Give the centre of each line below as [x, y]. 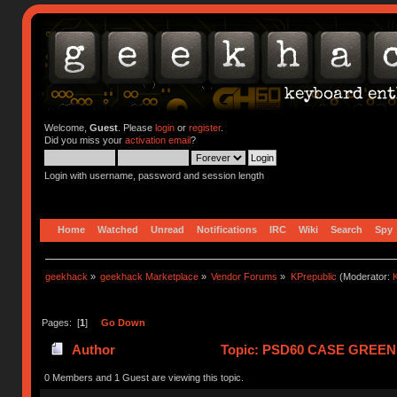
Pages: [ [60, 322]
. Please [136, 128]
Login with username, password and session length [154, 175]
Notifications [227, 229]
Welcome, [66, 128]
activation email [157, 140]
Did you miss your [84, 140]
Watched [118, 229]
